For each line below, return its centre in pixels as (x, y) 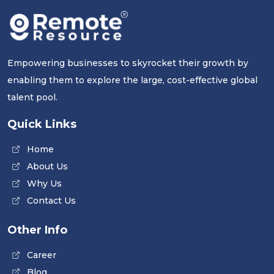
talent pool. (32, 98)
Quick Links (42, 124)
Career (42, 255)
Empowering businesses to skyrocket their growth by (128, 63)
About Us (47, 167)
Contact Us (51, 201)
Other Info (37, 230)
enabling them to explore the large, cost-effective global (132, 80)
